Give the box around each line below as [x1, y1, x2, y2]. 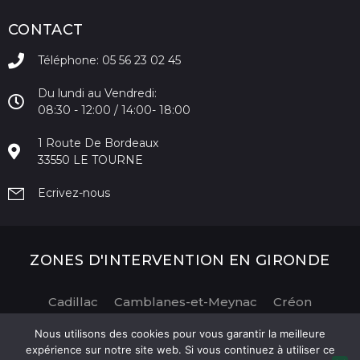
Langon [113, 313, 161, 329]
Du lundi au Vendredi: [38, 86, 157, 101]
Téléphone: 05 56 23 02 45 [38, 53, 181, 68]
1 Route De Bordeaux [38, 136, 158, 151]
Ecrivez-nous [38, 186, 110, 201]
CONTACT [8, 21, 84, 39]
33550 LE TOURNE [38, 153, 143, 168]
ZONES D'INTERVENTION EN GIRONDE [30, 252, 330, 270]
